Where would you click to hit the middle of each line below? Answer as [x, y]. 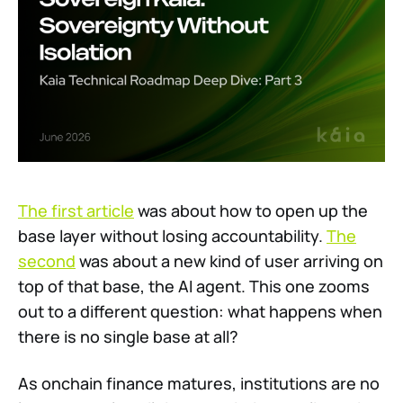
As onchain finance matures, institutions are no [199, 384]
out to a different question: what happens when [200, 312]
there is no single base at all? [128, 337]
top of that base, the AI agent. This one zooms [194, 287]
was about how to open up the [251, 211]
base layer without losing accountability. [172, 236]
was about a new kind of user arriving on [229, 261]
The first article [76, 211]
